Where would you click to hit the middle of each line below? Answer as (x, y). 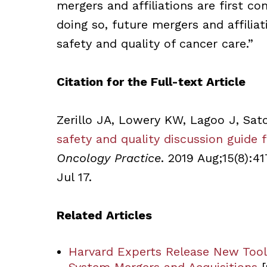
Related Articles (104, 215)
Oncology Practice (108, 158)
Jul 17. (74, 177)
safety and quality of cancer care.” (155, 44)
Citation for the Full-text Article (151, 82)
